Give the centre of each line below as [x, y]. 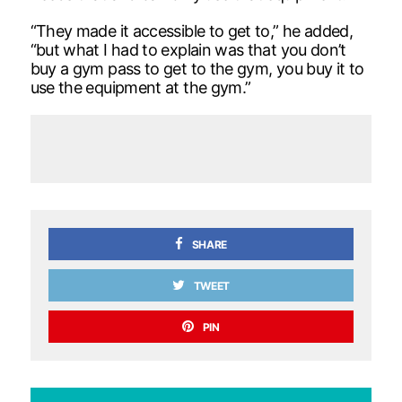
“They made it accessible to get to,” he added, [192, 31]
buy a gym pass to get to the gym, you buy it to [197, 68]
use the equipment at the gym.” [140, 87]
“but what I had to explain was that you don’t [188, 49]
